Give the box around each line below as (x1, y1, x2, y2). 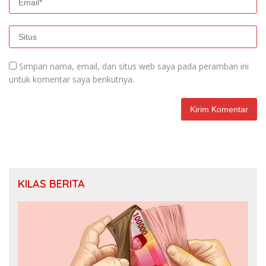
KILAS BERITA (18, 177, 85, 191)
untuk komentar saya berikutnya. (9, 74, 134, 85)
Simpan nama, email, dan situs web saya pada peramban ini (19, 61, 249, 72)
